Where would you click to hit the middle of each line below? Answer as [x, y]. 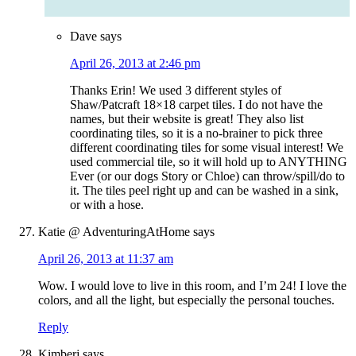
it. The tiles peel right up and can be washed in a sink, [204, 191]
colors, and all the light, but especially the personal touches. [186, 300]
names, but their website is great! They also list [187, 119]
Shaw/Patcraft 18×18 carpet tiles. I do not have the [196, 105]
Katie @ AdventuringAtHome [114, 232]
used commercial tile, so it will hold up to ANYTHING [209, 162]
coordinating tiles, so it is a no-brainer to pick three [196, 133]
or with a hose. [107, 205]
